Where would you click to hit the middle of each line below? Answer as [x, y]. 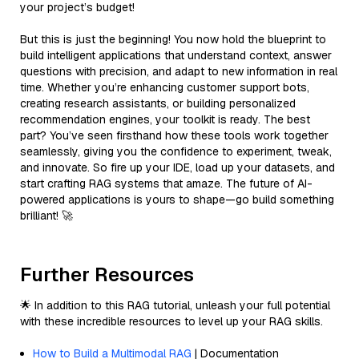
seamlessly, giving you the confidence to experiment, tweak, [176, 151]
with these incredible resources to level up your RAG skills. [171, 321]
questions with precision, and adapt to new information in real [179, 71]
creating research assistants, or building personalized [158, 103]
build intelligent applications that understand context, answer [176, 55]
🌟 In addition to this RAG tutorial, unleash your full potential [175, 305]
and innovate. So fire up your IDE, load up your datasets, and [177, 167]
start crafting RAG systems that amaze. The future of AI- [166, 183]
